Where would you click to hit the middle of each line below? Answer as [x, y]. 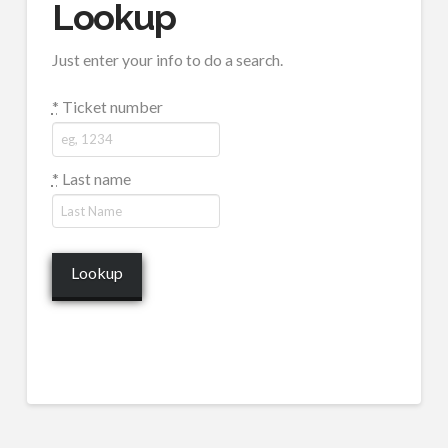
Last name [94, 178]
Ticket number [110, 107]
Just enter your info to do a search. [167, 60]
